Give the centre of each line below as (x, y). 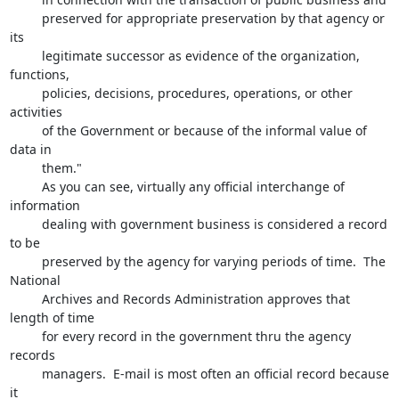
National (37, 280)
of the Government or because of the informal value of (25, 130)
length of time (53, 318)
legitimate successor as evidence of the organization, (25, 56)
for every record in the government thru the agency (25, 336)
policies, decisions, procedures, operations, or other (25, 93)
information (46, 205)
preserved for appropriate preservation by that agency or (25, 18)
